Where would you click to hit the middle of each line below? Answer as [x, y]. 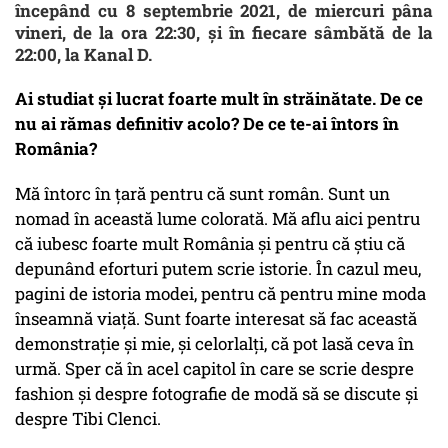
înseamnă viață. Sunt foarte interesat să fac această [216, 319]
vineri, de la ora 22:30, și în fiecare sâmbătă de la [224, 33]
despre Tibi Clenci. [88, 419]
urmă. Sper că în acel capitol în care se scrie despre [214, 369]
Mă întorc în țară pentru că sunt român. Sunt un [202, 194]
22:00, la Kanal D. [87, 55]
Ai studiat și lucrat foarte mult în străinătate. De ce [219, 99]
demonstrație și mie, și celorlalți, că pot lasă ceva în [214, 344]
